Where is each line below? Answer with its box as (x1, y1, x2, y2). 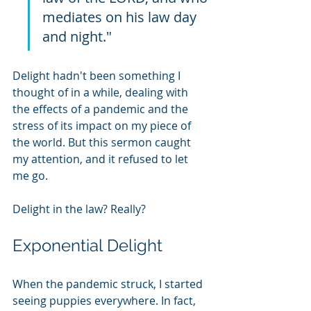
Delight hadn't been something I (12, 68, 183, 83)
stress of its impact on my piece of (12, 118, 194, 133)
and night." (42, 27, 112, 46)
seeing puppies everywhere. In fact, (12, 293, 199, 308)
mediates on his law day (42, 8, 200, 26)
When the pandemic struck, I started (12, 276, 205, 292)
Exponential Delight (12, 235, 162, 255)
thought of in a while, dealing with (12, 85, 191, 100)
